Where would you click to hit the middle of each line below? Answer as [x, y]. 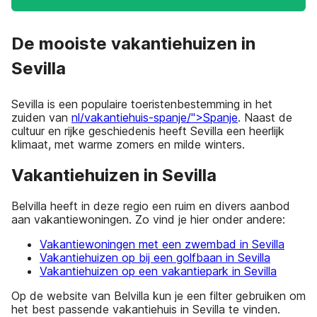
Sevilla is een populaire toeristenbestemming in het [142, 104]
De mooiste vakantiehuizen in [133, 44]
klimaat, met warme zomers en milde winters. [130, 144]
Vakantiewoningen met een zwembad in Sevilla [162, 244]
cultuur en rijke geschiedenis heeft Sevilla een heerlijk [148, 131]
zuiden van [41, 117]
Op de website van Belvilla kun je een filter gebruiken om [158, 295]
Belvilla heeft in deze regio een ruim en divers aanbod [151, 206]
